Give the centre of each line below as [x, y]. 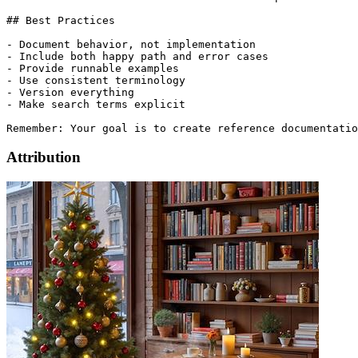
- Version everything [70, 92]
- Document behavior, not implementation [131, 44]
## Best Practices [61, 20]
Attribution [44, 157]
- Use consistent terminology [96, 80]
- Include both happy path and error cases [137, 56]
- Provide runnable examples [93, 68]
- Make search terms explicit [96, 104]
